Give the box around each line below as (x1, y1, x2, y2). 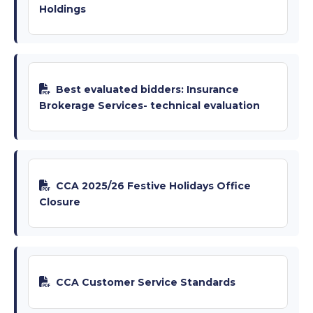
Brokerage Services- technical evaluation (39, 99, 260, 112)
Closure (39, 195, 80, 208)
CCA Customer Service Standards (56, 275, 235, 289)
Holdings (39, 2, 86, 15)
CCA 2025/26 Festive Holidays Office (56, 179, 251, 192)
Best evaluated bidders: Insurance (56, 82, 239, 96)
